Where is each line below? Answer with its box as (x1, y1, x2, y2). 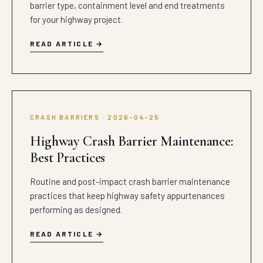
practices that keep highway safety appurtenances (30, 190, 225, 201)
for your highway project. (30, 14, 123, 25)
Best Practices (30, 149, 106, 166)
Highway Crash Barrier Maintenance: (30, 133, 233, 150)
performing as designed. (30, 204, 122, 215)
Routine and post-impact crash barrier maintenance (30, 176, 230, 187)
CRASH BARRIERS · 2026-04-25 (30, 113, 160, 121)
